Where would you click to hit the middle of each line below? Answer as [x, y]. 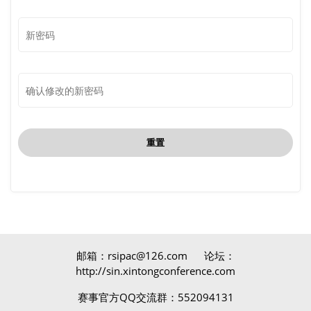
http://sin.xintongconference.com [155, 271]
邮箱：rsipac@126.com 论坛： [155, 255]
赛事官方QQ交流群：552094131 [155, 297]
